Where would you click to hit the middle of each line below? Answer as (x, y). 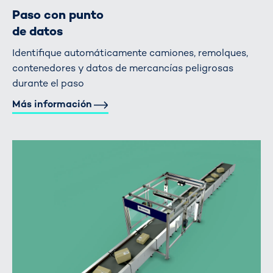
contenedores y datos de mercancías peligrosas (123, 68)
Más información (52, 104)
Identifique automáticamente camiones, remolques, (130, 52)
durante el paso (48, 83)
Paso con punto (58, 14)
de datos (37, 31)
